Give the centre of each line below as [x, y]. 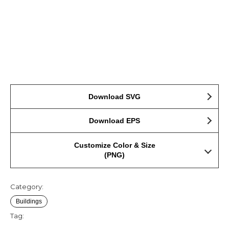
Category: [27, 187]
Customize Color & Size [114, 145]
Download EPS [114, 121]
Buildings [29, 201]
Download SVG [114, 97]
